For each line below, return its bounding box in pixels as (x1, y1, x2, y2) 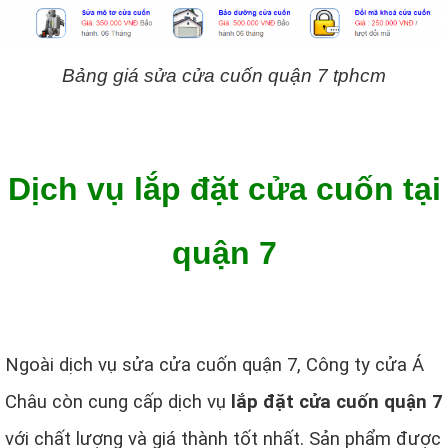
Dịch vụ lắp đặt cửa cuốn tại (7, 171, 441, 208)
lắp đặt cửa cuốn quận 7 (231, 391, 443, 414)
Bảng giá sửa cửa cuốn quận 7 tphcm (62, 65, 386, 87)
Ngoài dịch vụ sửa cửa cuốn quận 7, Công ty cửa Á (5, 354, 424, 377)
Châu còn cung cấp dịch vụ (5, 391, 231, 414)
